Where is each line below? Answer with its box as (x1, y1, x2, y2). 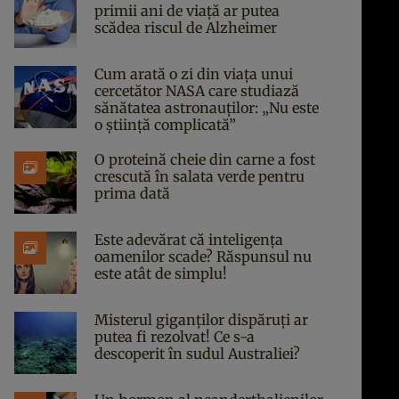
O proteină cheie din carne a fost (94, 151, 315, 168)
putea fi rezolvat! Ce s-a (94, 328, 255, 346)
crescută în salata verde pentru (94, 167, 305, 185)
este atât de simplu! (94, 265, 227, 282)
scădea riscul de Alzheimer (94, 19, 277, 37)
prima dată (94, 184, 170, 202)
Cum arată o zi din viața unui (94, 65, 293, 83)
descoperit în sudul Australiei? (94, 345, 300, 362)
